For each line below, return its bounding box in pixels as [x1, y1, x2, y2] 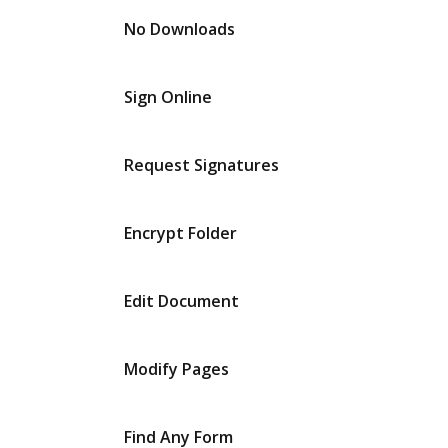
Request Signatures [124, 154, 279, 176]
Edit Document [124, 290, 239, 312]
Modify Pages [124, 358, 229, 380]
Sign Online [124, 86, 212, 108]
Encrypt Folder [124, 222, 237, 244]
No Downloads [124, 18, 235, 40]
